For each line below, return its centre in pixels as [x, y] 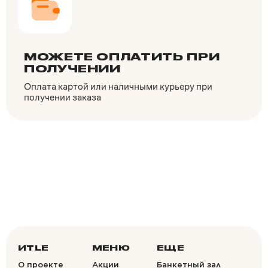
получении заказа [63, 97]
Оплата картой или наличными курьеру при [118, 86]
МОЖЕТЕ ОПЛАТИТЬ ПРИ [122, 57]
